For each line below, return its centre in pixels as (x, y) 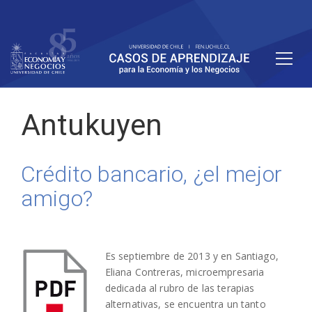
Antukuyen (92, 125)
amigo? (57, 199)
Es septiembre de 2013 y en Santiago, (192, 256)
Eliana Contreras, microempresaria (185, 272)
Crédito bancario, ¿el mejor (151, 174)
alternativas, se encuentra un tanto (185, 304)
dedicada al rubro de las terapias (180, 288)
